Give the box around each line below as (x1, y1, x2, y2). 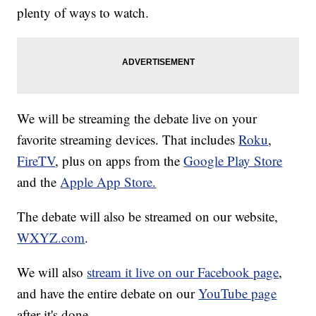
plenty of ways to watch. (17, 4, 150, 22)
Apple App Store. (60, 173, 157, 191)
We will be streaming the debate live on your (17, 109, 257, 128)
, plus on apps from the (55, 152, 184, 170)
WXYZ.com (17, 229, 85, 247)
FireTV (17, 152, 56, 170)
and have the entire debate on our (17, 284, 199, 303)
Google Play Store (183, 152, 283, 170)
